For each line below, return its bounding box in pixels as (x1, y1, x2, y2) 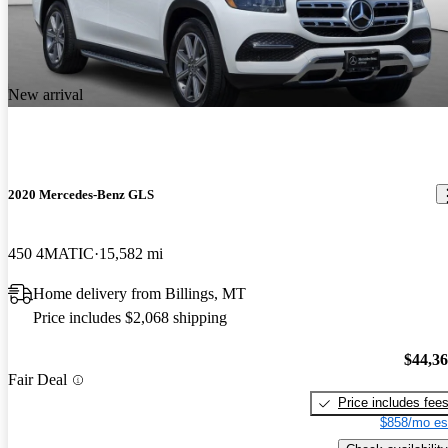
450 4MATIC (8, 244, 94, 262)
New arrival (8, 85, 83, 103)
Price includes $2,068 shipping (33, 308, 227, 326)
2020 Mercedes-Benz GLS (8, 186, 154, 202)
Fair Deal (8, 371, 67, 389)
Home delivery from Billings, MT (33, 284, 246, 302)
